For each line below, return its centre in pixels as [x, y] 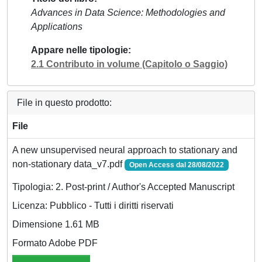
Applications [57, 26]
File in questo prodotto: [64, 102]
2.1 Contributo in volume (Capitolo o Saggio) [129, 64]
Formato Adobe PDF [55, 243]
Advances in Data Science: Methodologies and [128, 12]
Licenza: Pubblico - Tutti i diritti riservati [93, 205]
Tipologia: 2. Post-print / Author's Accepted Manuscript [123, 187]
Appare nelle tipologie [80, 50]
